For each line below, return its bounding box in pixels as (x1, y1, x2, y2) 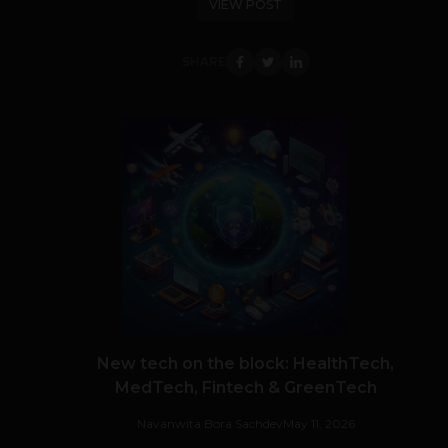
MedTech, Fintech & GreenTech (114, 378, 377, 397)
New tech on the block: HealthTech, (97, 354, 394, 373)
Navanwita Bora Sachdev (136, 416, 283, 431)
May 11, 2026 (282, 416, 355, 431)
